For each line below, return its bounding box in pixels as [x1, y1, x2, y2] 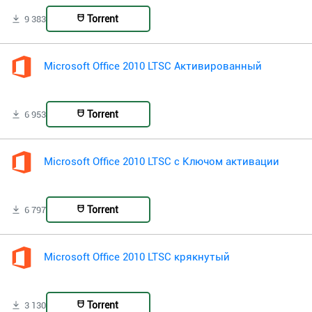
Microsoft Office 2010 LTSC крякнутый [44, 251, 230, 264]
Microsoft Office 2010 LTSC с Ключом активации [44, 156, 279, 169]
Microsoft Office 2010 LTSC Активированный [44, 61, 262, 73]
